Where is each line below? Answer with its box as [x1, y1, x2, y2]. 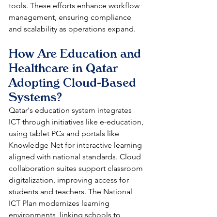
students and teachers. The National [9, 186, 134, 196]
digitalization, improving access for [9, 175, 131, 185]
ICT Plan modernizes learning [9, 198, 111, 208]
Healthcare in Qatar [9, 61, 121, 75]
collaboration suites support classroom [9, 163, 145, 173]
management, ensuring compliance [9, 12, 133, 22]
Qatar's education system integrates [9, 105, 134, 115]
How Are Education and [9, 46, 144, 61]
